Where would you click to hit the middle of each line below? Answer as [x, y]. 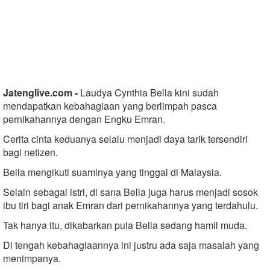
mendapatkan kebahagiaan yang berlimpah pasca [110, 105]
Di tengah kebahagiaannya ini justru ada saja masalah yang [131, 245]
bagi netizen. [30, 152]
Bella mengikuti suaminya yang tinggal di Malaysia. [112, 172]
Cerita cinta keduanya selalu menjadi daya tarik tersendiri [125, 139]
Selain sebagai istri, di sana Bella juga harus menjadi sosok [130, 192]
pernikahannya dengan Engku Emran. [84, 119]
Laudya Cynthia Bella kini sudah [149, 92]
